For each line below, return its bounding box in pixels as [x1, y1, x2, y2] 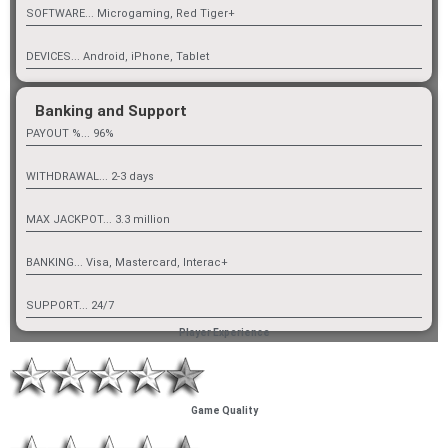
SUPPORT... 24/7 [26, 299, 114, 313]
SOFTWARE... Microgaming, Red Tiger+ [26, 7, 235, 21]
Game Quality [190, 405, 258, 417]
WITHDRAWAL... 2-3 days [26, 170, 154, 184]
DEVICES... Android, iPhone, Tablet [26, 50, 209, 64]
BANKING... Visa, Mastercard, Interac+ [26, 256, 228, 270]
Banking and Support [35, 102, 187, 121]
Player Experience [178, 327, 270, 339]
